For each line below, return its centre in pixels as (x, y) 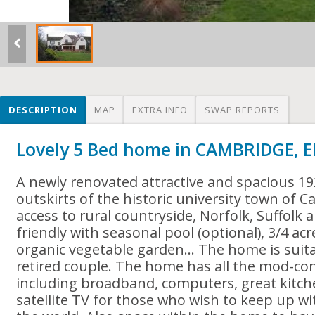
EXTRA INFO (160, 110)
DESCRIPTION (43, 110)
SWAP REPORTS (242, 110)
